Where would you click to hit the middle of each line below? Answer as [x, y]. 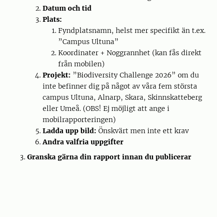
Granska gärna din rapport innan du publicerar [109, 157]
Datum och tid [67, 8]
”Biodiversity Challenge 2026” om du [135, 75]
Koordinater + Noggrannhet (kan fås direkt [130, 53]
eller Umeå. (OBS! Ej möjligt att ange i [106, 108]
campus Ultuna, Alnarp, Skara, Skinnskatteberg [122, 97]
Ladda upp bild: [70, 131]
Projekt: [57, 75]
